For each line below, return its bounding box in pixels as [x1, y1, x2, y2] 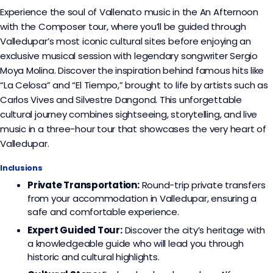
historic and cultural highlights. [27, 250, 160, 263]
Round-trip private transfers [139, 179, 266, 192]
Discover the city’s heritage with [122, 223, 266, 236]
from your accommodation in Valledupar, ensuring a [27, 192, 257, 205]
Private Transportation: [27, 179, 140, 192]
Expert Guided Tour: [27, 223, 122, 236]
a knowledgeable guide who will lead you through [27, 236, 244, 250]
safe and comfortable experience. [27, 205, 179, 219]
